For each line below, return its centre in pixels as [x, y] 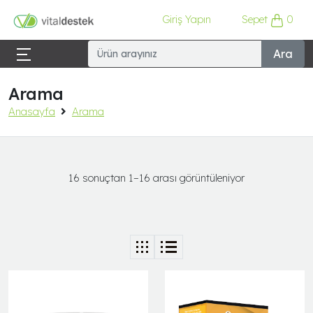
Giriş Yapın [186, 20]
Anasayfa [32, 111]
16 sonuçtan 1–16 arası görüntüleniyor [156, 177]
